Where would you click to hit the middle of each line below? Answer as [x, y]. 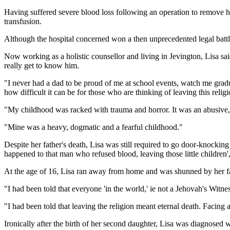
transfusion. [23, 21]
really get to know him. [42, 65]
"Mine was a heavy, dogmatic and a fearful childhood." [93, 127]
